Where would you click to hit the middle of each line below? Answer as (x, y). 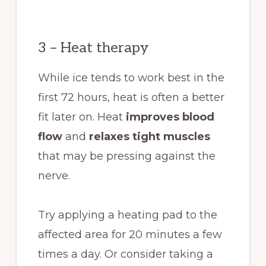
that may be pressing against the (126, 156)
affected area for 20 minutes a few (130, 235)
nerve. (55, 176)
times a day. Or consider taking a (125, 254)
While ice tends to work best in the (131, 78)
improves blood (170, 117)
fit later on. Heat (82, 117)
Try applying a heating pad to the (127, 215)
